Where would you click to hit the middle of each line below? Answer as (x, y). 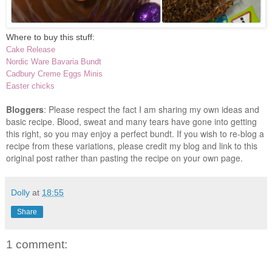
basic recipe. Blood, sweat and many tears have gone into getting (131, 122)
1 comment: (37, 245)
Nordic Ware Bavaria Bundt (54, 62)
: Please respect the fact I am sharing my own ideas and (151, 110)
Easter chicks (30, 86)
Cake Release (31, 50)
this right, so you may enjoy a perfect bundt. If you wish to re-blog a (135, 134)
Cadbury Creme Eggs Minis (54, 74)
